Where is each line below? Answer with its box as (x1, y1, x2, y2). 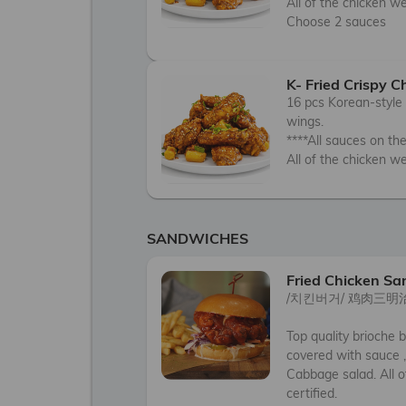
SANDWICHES (147, 229, 248, 247)
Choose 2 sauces (286, 14, 386, 30)
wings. (286, 113, 327, 130)
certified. (286, 385, 337, 401)
